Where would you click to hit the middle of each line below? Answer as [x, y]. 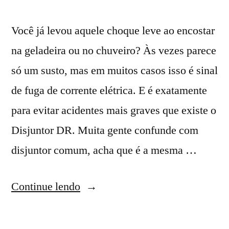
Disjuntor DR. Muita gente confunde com [105, 130]
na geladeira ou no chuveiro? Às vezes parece [114, 50]
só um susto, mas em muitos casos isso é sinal [114, 70]
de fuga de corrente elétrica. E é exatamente [109, 90]
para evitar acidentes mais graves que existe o [114, 110]
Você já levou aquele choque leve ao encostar [113, 30]
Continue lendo [46, 186]
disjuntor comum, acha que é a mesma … [104, 150]
